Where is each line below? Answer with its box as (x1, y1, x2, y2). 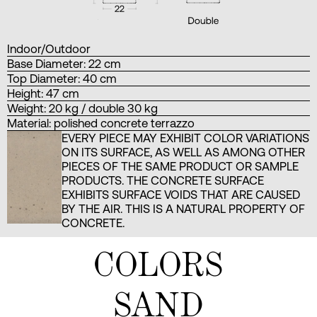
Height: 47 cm (7, 86, 79, 100)
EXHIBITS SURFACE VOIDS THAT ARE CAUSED (61, 187, 300, 202)
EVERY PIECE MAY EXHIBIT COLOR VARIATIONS (61, 130, 309, 145)
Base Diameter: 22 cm (7, 56, 121, 71)
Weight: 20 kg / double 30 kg (7, 100, 158, 115)
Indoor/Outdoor (7, 41, 91, 56)
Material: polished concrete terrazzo (7, 115, 195, 130)
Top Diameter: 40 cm (7, 71, 117, 86)
